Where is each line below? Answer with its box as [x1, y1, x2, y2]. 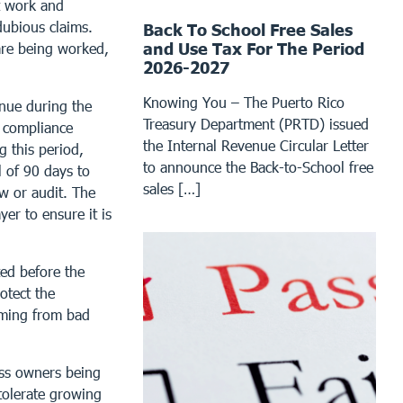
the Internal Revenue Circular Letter [143, 136, 370, 154]
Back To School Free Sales [143, 19, 354, 40]
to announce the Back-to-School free [143, 157, 374, 175]
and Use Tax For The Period [143, 38, 365, 58]
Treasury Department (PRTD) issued [143, 114, 370, 132]
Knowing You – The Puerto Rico [143, 93, 345, 111]
